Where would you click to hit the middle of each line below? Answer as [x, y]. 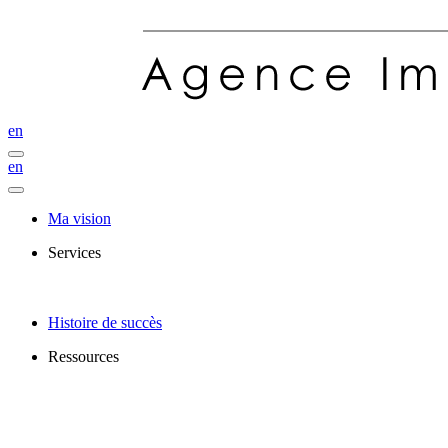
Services [74, 252]
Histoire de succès [105, 322]
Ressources [83, 356]
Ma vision [79, 218]
